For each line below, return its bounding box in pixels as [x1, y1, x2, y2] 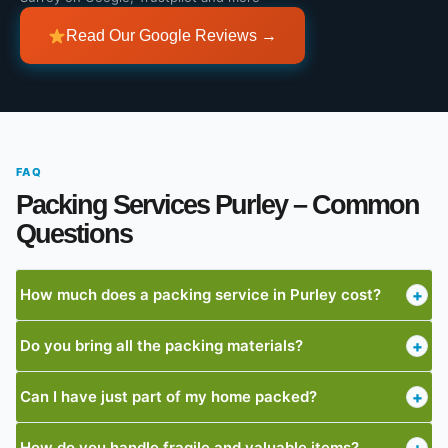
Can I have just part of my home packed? [20, 387, 317, 406]
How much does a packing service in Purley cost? [20, 285, 381, 304]
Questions [16, 219, 132, 249]
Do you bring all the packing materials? [20, 336, 303, 355]
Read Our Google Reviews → [66, 27, 278, 44]
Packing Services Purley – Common [16, 190, 419, 220]
